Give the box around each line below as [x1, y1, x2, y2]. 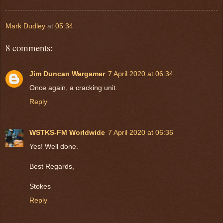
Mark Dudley [5, 21, 45, 30]
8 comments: [5, 41, 53, 54]
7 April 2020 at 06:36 [108, 128, 173, 136]
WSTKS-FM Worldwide [29, 128, 105, 136]
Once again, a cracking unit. [29, 83, 117, 92]
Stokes [29, 182, 51, 190]
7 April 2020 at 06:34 [108, 69, 173, 78]
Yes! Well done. [29, 142, 78, 150]
